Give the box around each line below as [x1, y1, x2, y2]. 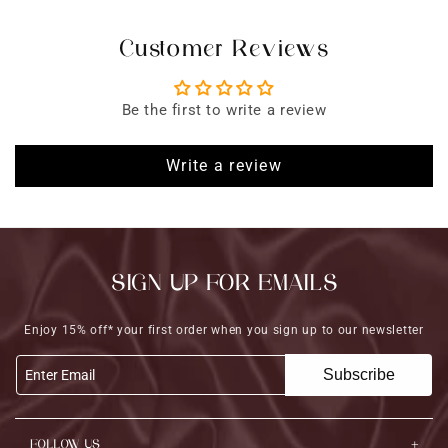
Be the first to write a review [121, 100, 327, 119]
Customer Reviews [118, 31, 330, 67]
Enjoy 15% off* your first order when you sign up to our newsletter [24, 322, 424, 337]
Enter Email [25, 366, 95, 383]
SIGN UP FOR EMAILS [110, 266, 338, 301]
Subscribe [322, 365, 395, 383]
